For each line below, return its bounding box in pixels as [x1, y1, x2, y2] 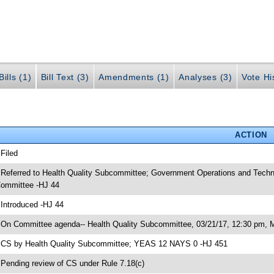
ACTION [234, 130, 267, 140]
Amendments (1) [98, 72, 169, 82]
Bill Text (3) [40, 72, 89, 82]
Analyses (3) [179, 72, 232, 82]
